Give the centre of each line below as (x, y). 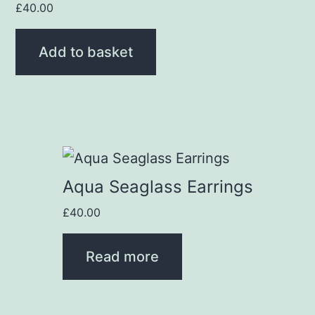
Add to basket (86, 52)
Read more (122, 257)
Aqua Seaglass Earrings (157, 187)
